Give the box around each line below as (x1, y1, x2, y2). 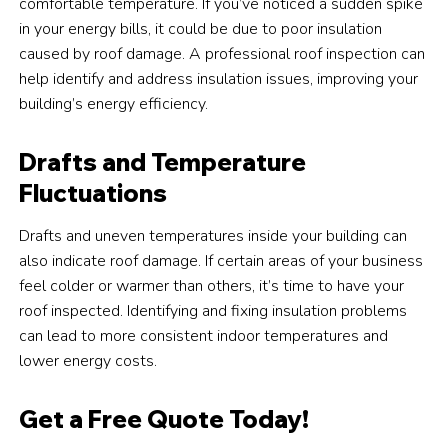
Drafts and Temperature (19, 147, 307, 178)
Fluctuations (19, 178, 168, 209)
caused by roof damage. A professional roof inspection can (19, 43, 426, 66)
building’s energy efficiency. (19, 93, 209, 116)
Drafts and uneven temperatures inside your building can (19, 225, 408, 248)
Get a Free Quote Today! (19, 404, 310, 435)
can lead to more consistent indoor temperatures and (19, 325, 389, 348)
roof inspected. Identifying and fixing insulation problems (19, 300, 408, 323)
